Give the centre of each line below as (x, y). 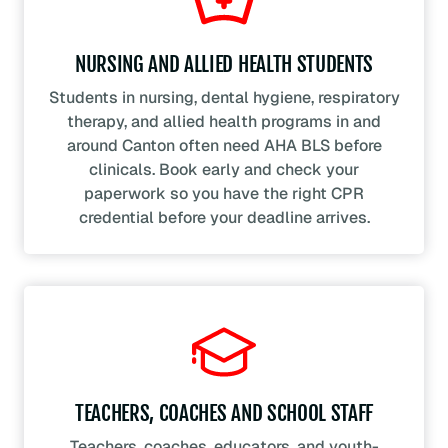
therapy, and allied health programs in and (224, 122)
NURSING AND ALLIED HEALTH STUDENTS (224, 64)
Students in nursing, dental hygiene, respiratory (224, 98)
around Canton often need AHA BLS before (224, 146)
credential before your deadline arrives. (224, 218)
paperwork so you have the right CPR (224, 194)
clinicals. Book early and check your (224, 170)
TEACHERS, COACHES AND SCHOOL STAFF (224, 413)
